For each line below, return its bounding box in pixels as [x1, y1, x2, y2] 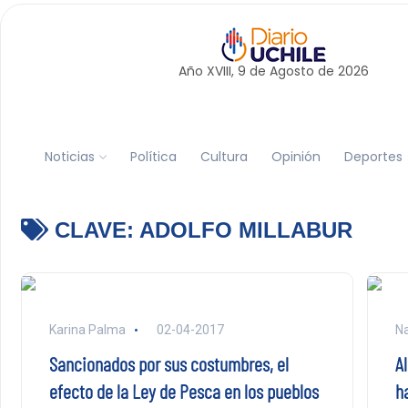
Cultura [199, 147, 248, 166]
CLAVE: [47, 218, 139, 242]
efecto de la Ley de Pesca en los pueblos [48, 379, 319, 403]
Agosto [269, 62, 314, 80]
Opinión [270, 147, 321, 166]
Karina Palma [48, 322, 126, 337]
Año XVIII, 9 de [178, 62, 270, 80]
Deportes [343, 147, 403, 166]
